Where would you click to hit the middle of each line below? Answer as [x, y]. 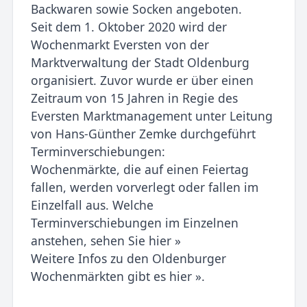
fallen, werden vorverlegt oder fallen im [144, 187]
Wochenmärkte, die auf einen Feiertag [139, 170]
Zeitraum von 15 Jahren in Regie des [134, 98]
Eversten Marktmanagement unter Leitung [151, 116]
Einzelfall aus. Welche [92, 205]
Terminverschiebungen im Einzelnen [134, 223]
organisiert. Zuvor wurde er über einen [142, 81]
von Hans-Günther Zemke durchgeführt [143, 134]
